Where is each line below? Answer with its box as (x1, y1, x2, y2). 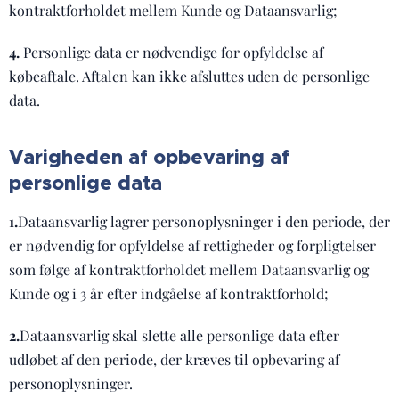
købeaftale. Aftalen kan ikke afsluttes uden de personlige (9, 67, 370, 85)
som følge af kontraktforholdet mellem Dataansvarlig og (9, 260, 369, 279)
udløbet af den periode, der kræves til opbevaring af (9, 350, 339, 369)
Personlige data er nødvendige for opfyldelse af (20, 43, 323, 61)
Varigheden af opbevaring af (9, 144, 289, 170)
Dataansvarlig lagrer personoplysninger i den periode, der (18, 212, 390, 231)
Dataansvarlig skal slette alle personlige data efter (20, 326, 339, 345)
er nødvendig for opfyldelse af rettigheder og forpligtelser (9, 236, 376, 255)
